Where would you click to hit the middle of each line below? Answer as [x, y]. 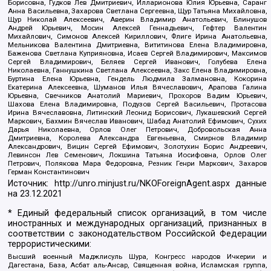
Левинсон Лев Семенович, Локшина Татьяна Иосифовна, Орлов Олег [137, 155]
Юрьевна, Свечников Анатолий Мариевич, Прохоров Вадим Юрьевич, [137, 95]
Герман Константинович [49, 171]
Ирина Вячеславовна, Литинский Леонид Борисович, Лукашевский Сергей [137, 112]
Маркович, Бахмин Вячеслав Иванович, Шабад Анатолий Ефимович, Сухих [137, 121]
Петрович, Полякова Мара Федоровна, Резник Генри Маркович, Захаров [137, 163]
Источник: [31, 184]
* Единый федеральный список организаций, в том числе [137, 213]
